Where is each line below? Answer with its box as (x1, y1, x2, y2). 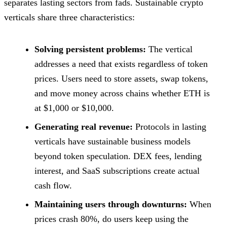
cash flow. (34, 180, 72, 191)
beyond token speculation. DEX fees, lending (34, 150, 202, 161)
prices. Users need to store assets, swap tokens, (34, 73, 208, 84)
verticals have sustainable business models (34, 136, 191, 146)
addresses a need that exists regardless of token (34, 58, 208, 69)
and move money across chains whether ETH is (34, 88, 210, 98)
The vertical (146, 44, 193, 54)
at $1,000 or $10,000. (34, 102, 114, 113)
